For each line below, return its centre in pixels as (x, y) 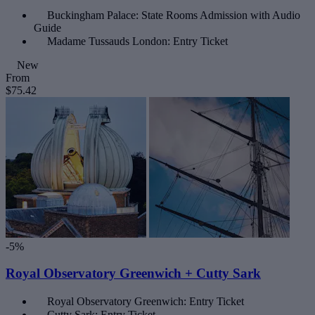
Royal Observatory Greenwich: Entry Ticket (146, 301)
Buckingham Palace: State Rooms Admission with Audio (174, 15)
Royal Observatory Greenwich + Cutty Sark (133, 274)
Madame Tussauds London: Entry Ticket (137, 41)
